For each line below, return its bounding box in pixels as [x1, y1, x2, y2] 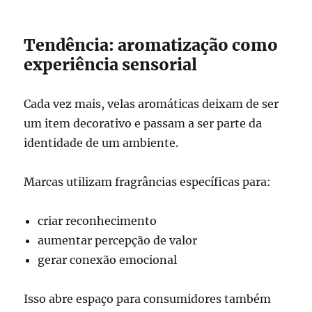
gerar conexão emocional [38, 253, 178, 267]
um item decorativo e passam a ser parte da [24, 116, 263, 130]
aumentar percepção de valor [38, 233, 198, 247]
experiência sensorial [24, 54, 198, 75]
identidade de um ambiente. [24, 136, 179, 150]
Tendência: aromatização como [24, 35, 279, 55]
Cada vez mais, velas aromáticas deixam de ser [24, 97, 279, 111]
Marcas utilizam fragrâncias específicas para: [24, 175, 272, 189]
